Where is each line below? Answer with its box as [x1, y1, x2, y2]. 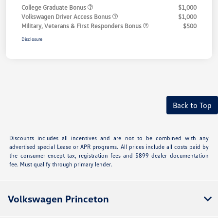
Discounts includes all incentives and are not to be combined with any [9, 134, 209, 142]
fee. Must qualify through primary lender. [9, 160, 113, 168]
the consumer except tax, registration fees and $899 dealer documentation [9, 151, 209, 159]
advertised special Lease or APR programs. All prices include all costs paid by [9, 143, 209, 150]
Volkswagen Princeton [8, 192, 109, 204]
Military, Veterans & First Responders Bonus [21, 21, 143, 30]
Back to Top [173, 100, 212, 110]
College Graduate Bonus [21, 3, 88, 11]
